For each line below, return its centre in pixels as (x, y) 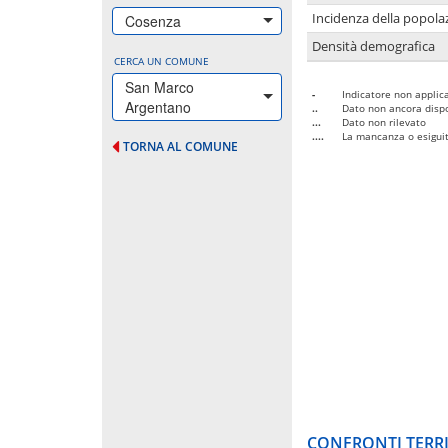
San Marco (159, 86)
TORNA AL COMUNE (180, 146)
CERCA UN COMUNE (161, 60)
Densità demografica (373, 46)
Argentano (158, 106)
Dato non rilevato (384, 121)
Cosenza (153, 20)
